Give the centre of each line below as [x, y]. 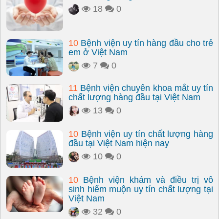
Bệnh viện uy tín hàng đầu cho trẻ [146, 43]
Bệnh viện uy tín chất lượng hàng [146, 134]
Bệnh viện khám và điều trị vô [146, 180]
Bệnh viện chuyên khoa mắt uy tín [145, 88]
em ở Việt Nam [98, 52]
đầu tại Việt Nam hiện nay [119, 143]
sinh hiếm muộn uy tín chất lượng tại [141, 189]
